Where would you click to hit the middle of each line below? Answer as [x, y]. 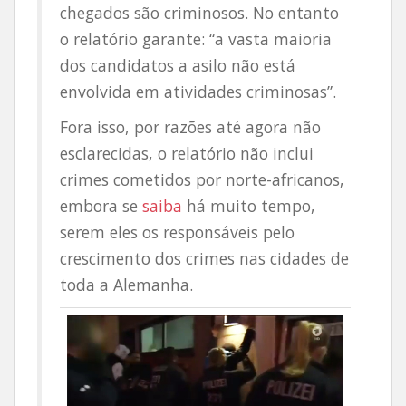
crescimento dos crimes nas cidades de [204, 258]
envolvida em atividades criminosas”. [198, 92]
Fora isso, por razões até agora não [190, 127]
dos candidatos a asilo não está [178, 65]
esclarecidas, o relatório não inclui [187, 153]
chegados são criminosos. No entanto [199, 13]
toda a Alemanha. [126, 285]
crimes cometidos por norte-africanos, [202, 179]
